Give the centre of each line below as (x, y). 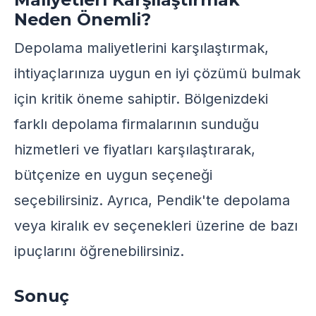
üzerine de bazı (244, 226)
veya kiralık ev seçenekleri (103, 226)
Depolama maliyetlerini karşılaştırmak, (141, 48)
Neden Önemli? (83, 19)
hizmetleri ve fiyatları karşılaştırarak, (135, 150)
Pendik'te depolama (221, 200)
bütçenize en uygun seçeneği (113, 175)
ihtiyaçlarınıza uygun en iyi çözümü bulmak (157, 73)
